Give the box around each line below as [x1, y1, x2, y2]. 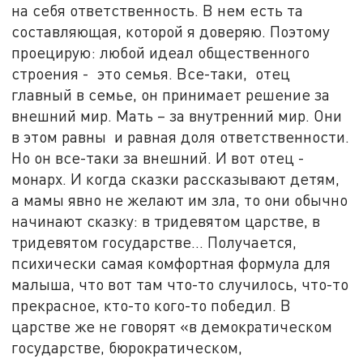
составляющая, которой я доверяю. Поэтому [11, 22, 331, 41]
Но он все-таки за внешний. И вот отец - [11, 148, 305, 168]
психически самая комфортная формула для [11, 254, 331, 273]
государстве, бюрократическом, [11, 338, 243, 357]
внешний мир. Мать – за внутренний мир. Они [11, 106, 343, 126]
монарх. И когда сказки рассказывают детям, [11, 169, 340, 189]
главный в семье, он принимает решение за [11, 85, 331, 105]
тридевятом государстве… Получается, [11, 233, 297, 252]
